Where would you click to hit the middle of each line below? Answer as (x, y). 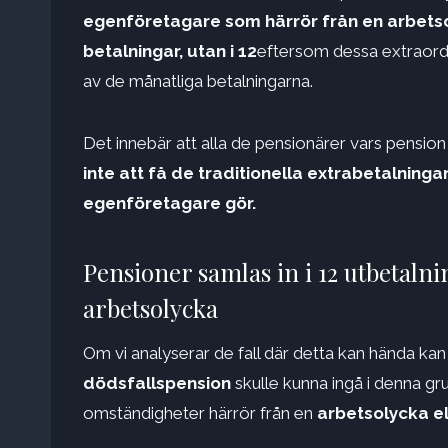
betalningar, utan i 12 (170, 51)
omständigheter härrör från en (200, 413)
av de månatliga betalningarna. (198, 81)
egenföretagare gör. (169, 203)
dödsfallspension (157, 383)
